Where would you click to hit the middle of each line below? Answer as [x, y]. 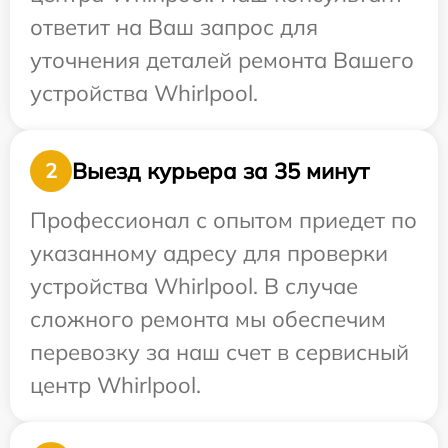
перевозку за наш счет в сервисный [219, 352]
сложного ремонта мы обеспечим [208, 319]
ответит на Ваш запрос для [174, 27]
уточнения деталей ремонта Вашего [222, 60]
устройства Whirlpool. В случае [194, 286]
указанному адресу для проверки [209, 253]
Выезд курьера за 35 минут [220, 170]
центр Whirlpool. [115, 385]
